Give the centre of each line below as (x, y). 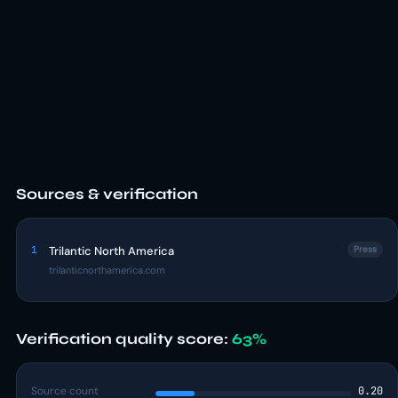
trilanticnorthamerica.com (107, 270)
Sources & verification (107, 194)
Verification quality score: (124, 339)
